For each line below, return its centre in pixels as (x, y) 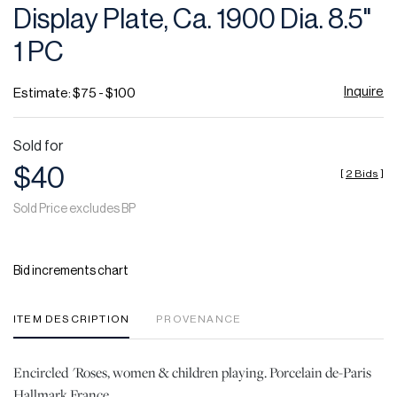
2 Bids (362, 174)
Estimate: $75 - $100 (74, 94)
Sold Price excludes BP (74, 210)
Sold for (38, 147)
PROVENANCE (199, 319)
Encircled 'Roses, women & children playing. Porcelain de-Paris (192, 373)
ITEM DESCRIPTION (72, 319)
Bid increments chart (71, 272)
